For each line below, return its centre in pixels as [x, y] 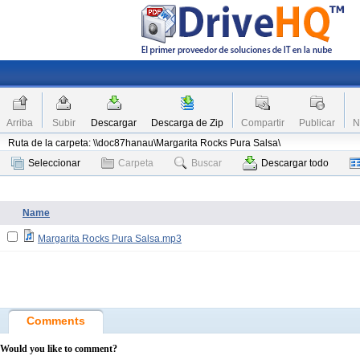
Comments [56, 321]
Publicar [317, 123]
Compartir [263, 123]
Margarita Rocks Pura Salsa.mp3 [110, 239]
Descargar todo [295, 163]
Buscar [207, 163]
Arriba [20, 123]
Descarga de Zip [187, 123]
